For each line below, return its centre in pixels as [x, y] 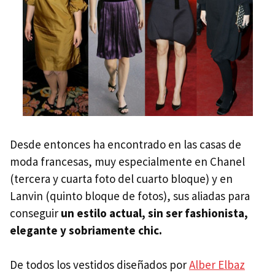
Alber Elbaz [217, 264]
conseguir [35, 213]
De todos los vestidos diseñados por [99, 264]
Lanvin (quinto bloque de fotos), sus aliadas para [130, 196]
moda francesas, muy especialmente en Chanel [127, 161]
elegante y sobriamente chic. [86, 230]
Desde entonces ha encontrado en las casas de [126, 144]
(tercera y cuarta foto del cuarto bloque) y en [121, 178]
